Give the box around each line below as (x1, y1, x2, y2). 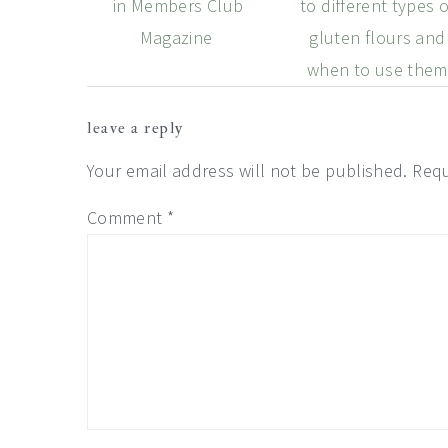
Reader (86, 86, 186, 126)
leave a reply (87, 117, 184, 138)
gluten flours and (309, 25, 446, 49)
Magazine (139, 25, 217, 49)
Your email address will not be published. (87, 158, 408, 182)
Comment (87, 205, 167, 229)
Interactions (86, 129, 259, 169)
